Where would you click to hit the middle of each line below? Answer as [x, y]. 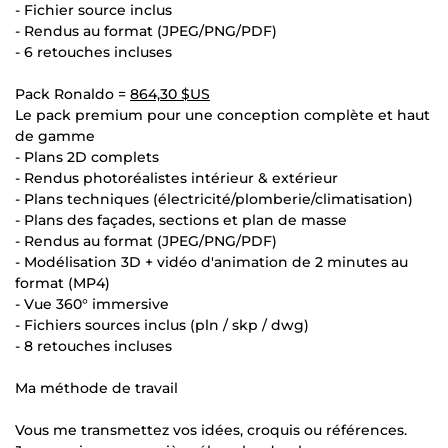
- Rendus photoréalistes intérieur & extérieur [176, 177]
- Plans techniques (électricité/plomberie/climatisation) [214, 198]
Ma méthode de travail [96, 387]
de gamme [55, 135]
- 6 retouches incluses [93, 51]
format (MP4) [62, 282]
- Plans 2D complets [87, 156]
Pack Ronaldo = [72, 93]
